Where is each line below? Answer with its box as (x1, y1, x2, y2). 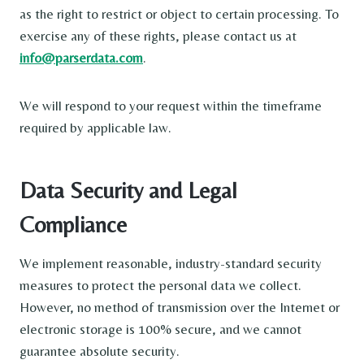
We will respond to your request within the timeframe (19, 97, 322, 114)
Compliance (19, 210, 127, 237)
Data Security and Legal (19, 176, 237, 203)
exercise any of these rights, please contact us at (19, 27, 297, 44)
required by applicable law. (19, 119, 171, 136)
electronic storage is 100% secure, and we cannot (19, 320, 301, 337)
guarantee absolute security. (19, 342, 180, 359)
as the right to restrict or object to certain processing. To (19, 5, 339, 22)
